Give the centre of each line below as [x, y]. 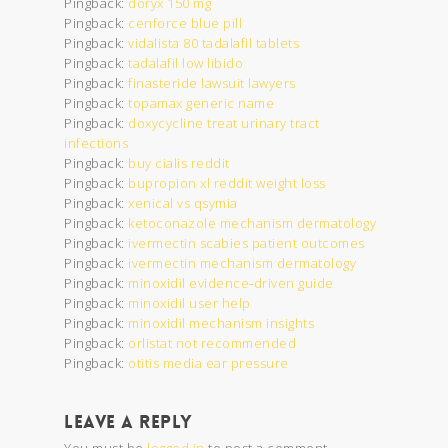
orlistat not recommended [212, 342]
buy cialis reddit [179, 162]
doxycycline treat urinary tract [224, 122]
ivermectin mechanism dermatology [242, 262]
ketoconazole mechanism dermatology [252, 222]
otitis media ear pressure [208, 362]
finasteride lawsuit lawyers [212, 82]
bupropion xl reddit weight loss [227, 182]
